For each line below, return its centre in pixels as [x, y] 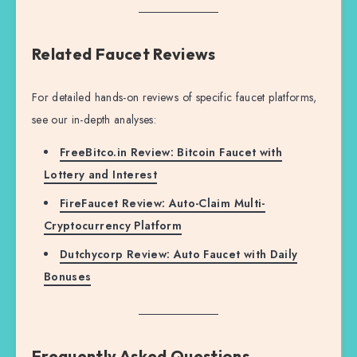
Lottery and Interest [100, 174]
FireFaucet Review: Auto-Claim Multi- [163, 203]
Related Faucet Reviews [124, 54]
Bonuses [68, 276]
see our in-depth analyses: [94, 119]
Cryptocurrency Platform [113, 225]
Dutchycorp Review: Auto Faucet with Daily [179, 254]
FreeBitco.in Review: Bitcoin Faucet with [171, 152]
